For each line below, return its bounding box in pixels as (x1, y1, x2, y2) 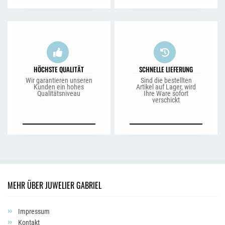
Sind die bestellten (140, 76, 192, 84)
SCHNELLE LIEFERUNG (139, 64, 193, 74)
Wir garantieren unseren (25, 76, 92, 84)
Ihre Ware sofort (144, 89, 189, 97)
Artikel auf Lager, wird (136, 83, 196, 91)
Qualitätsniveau (37, 89, 81, 97)
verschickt (152, 96, 180, 104)
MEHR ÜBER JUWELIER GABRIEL (8, 179, 101, 191)
